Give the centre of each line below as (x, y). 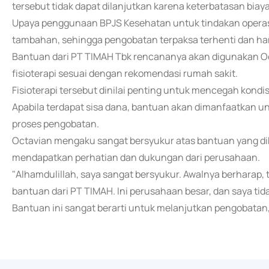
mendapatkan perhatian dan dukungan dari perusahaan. (136, 157)
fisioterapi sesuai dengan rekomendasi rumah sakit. (125, 73)
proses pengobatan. (56, 124)
